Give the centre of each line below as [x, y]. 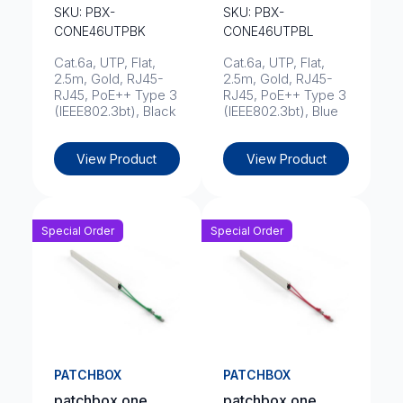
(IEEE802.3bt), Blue [281, 111]
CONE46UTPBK [99, 31]
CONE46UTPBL [269, 31]
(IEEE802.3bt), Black [115, 111]
